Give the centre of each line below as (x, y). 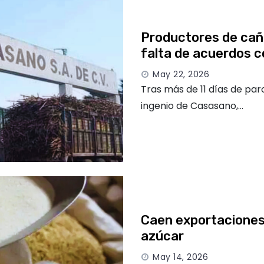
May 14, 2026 (180, 257)
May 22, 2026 (181, 74)
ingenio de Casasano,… (192, 105)
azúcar (162, 236)
